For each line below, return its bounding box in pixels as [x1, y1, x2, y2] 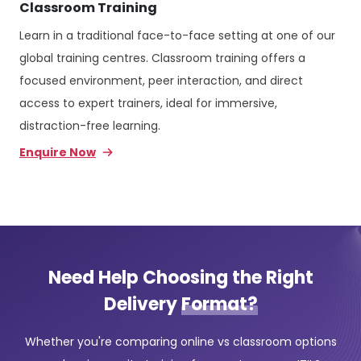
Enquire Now [19, 144, 96, 161]
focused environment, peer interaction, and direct [19, 73, 303, 89]
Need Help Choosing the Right [48, 265, 313, 291]
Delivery [103, 292, 181, 317]
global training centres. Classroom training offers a [19, 50, 305, 67]
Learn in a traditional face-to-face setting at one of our [19, 27, 335, 44]
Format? [180, 292, 258, 317]
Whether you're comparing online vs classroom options [24, 334, 337, 351]
